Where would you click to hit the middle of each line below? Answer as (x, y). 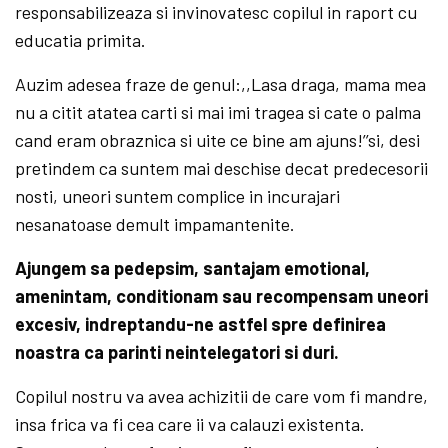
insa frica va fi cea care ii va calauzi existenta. (190, 423)
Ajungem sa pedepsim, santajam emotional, (193, 267)
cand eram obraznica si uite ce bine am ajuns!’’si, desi (218, 139)
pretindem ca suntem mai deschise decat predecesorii (222, 167)
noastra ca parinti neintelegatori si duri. (177, 351)
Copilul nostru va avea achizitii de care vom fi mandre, (222, 395)
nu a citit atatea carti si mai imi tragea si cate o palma (218, 111)
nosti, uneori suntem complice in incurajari (178, 195)
